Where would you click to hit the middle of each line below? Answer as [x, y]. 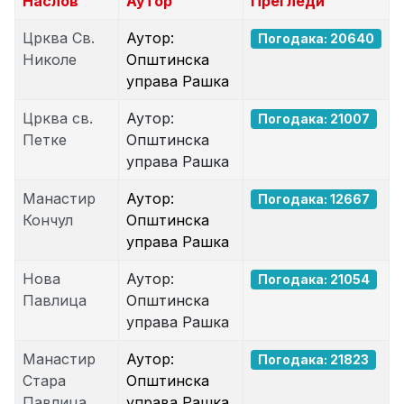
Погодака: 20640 [316, 38]
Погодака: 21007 [314, 119]
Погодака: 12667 [314, 199]
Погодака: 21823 [313, 359]
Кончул [48, 220]
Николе [50, 60]
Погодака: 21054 [314, 279]
